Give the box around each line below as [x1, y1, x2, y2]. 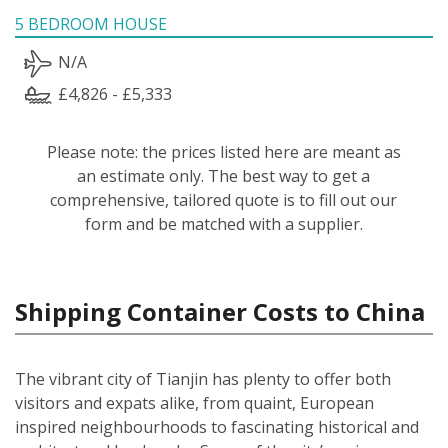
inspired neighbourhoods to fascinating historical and [15, 415, 419, 438]
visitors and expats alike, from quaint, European [15, 391, 374, 414]
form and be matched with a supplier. [84, 212, 363, 235]
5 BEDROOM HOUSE [15, 12, 167, 35]
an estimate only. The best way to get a [77, 164, 371, 187]
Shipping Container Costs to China [15, 294, 425, 328]
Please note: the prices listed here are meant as [46, 140, 401, 163]
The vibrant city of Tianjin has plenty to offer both [15, 367, 391, 390]
